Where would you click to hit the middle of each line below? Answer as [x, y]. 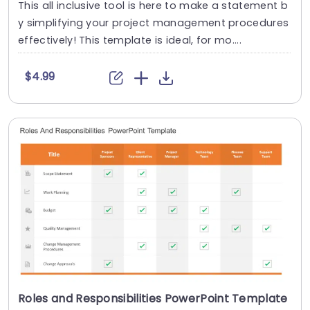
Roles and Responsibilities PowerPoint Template [153, 299]
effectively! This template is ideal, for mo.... [130, 40]
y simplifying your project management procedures [154, 22]
